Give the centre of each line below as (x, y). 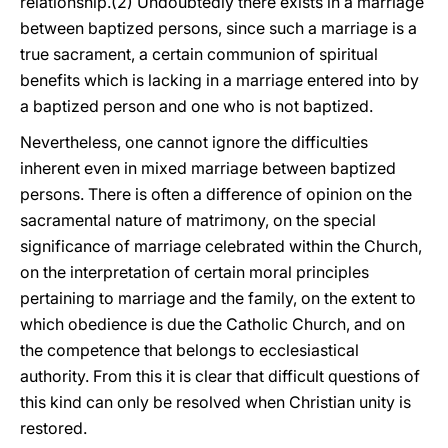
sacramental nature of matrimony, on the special (198, 220)
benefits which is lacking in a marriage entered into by (219, 80)
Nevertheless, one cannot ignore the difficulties (194, 142)
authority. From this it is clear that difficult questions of (220, 376)
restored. (53, 428)
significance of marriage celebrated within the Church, (221, 246)
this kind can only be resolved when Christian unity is (215, 402)
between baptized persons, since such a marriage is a (218, 28)
